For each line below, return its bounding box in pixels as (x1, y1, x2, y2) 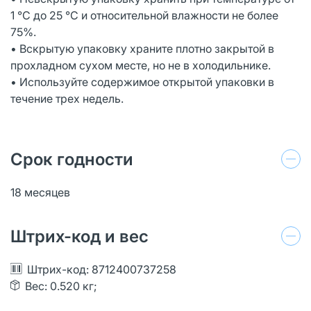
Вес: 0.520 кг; (25, 278, 97, 293)
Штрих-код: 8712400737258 (27, 262, 176, 276)
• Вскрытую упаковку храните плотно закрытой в (10, 41, 274, 56)
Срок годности (10, 149, 133, 169)
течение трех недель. (10, 91, 126, 106)
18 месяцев (10, 185, 70, 199)
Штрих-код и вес (10, 226, 149, 246)
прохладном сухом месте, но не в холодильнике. (10, 58, 274, 72)
